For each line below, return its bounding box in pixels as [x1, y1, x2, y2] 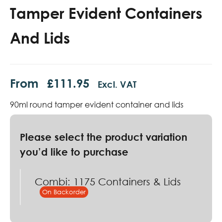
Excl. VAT [98, 79, 137, 90]
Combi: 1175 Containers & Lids [35, 175, 181, 188]
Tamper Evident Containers [10, 4, 202, 23]
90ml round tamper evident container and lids [10, 100, 183, 110]
